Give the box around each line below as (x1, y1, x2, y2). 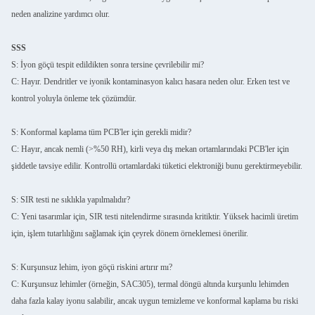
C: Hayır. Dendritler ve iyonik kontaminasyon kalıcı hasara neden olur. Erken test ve (11, 77, 290, 87)
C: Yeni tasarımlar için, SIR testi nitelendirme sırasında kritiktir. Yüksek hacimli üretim (11, 212, 298, 222)
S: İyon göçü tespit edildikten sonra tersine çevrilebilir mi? (11, 60, 204, 70)
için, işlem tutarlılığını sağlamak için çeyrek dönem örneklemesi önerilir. (11, 229, 248, 239)
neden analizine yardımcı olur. (11, 9, 110, 20)
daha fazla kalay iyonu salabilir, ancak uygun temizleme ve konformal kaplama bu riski (11, 296, 298, 307)
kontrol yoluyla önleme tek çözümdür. (11, 94, 136, 104)
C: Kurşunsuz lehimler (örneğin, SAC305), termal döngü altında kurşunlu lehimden (11, 279, 289, 290)
